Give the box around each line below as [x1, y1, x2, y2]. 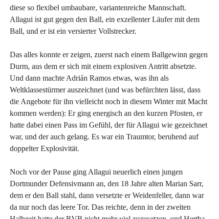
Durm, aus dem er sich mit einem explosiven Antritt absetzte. [10, 62, 197, 70]
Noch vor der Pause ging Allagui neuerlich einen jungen [10, 167, 183, 176]
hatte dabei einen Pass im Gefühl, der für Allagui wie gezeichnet [10, 120, 207, 129]
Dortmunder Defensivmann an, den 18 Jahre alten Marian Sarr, [10, 179, 203, 188]
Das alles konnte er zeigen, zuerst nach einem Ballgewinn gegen [10, 50, 208, 59]
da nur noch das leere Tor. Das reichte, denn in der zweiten [10, 202, 191, 211]
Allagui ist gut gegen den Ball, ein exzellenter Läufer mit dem [10, 15, 199, 23]
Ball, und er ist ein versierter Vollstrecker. [10, 26, 136, 35]
